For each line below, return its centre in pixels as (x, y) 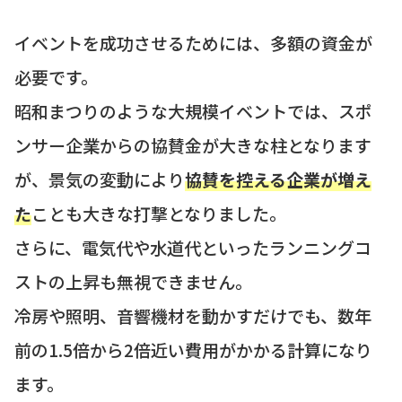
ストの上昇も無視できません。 (133, 281)
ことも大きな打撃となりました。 (159, 213)
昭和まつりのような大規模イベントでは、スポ (193, 110)
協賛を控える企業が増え (278, 179)
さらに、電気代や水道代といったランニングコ (193, 247)
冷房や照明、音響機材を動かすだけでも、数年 (193, 315)
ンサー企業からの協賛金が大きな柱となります (193, 144)
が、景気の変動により (100, 179)
